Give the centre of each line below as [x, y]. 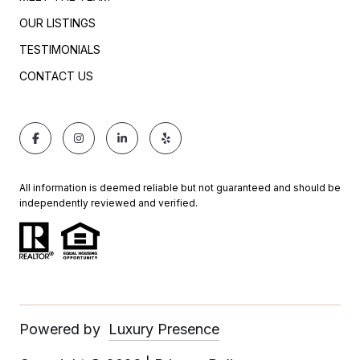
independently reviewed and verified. [108, 202]
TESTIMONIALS [60, 49]
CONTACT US [56, 76]
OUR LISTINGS [57, 22]
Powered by [60, 329]
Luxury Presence [164, 329]
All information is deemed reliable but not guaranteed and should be [180, 187]
